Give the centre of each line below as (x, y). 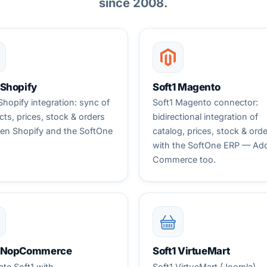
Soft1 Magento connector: (206, 103)
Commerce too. (184, 160)
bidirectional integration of (206, 117)
